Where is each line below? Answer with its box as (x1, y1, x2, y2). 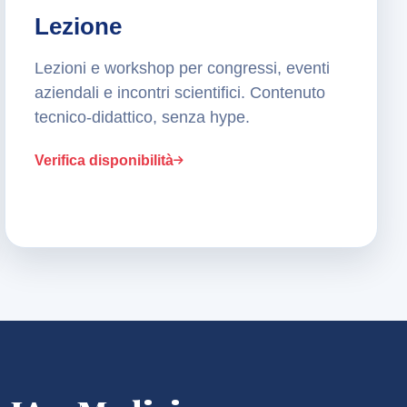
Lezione (35, 13, 123, 41)
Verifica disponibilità (35, 153, 174, 169)
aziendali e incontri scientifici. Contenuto (35, 84, 326, 103)
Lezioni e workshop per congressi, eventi (35, 59, 331, 78)
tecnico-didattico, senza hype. (35, 108, 251, 127)
